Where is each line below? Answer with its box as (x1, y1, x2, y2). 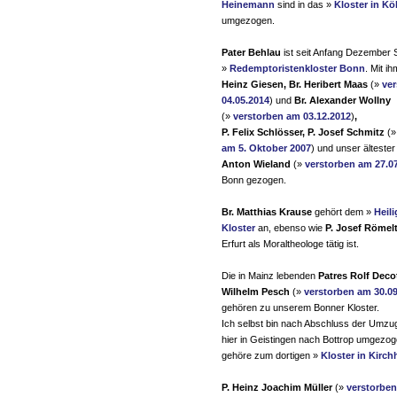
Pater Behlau (222, 47, 281, 58)
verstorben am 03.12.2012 (233, 111, 351, 121)
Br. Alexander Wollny (294, 95, 391, 105)
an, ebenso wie (255, 222, 325, 233)
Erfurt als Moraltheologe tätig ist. (222, 238, 359, 249)
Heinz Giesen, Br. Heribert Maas (222, 79, 370, 90)
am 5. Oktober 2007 (222, 143, 311, 153)
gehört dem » (312, 206, 374, 217)
